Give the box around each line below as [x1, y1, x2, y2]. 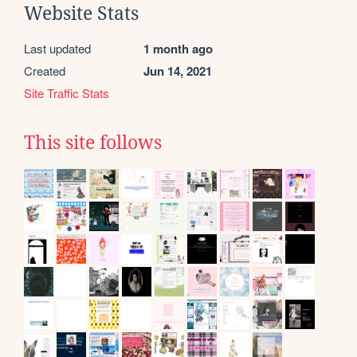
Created [24, 61, 65, 79]
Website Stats [24, 2, 139, 24]
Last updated [24, 39, 91, 57]
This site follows [24, 131, 162, 153]
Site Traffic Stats [24, 84, 109, 101]
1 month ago [143, 39, 213, 57]
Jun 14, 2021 [143, 61, 212, 80]
